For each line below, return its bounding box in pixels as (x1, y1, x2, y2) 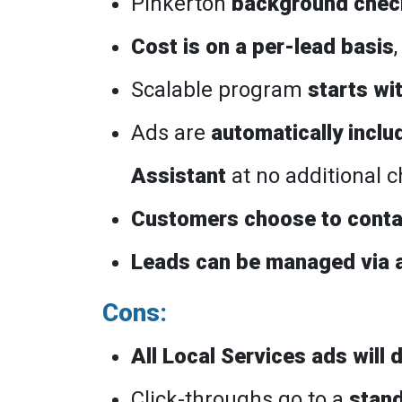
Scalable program (131, 77, 308, 102)
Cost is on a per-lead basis (131, 34, 394, 59)
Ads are (131, 120, 211, 145)
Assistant (131, 163, 226, 188)
